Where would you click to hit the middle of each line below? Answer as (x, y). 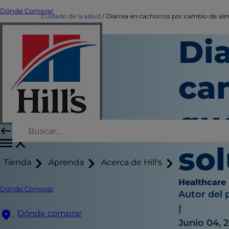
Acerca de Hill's (132, 163)
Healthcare (202, 182)
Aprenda (66, 163)
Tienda (17, 163)
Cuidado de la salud (71, 16)
